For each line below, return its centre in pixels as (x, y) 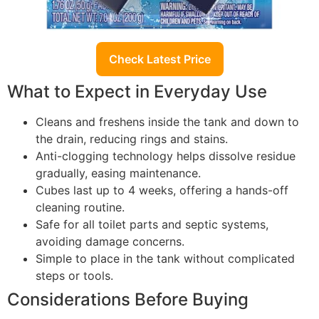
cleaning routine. (80, 207)
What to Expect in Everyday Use (137, 91)
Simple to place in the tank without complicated (165, 258)
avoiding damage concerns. (110, 241)
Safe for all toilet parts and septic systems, (152, 224)
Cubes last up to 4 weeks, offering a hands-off (162, 190)
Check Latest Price (159, 59)
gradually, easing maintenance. (118, 173)
